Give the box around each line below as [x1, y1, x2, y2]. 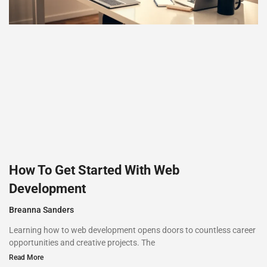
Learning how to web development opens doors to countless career [9, 225, 256, 235]
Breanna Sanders [9, 205, 74, 215]
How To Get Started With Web [9, 163, 179, 178]
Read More [9, 253, 44, 262]
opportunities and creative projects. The [9, 238, 155, 248]
